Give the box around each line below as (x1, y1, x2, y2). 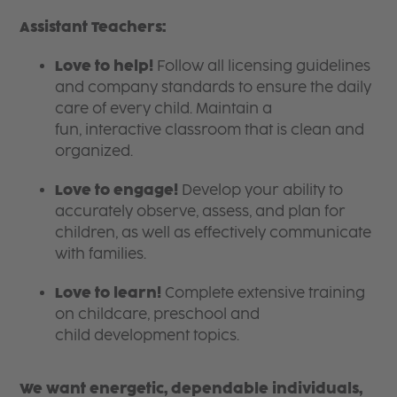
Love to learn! (55, 284, 162, 301)
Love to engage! (55, 181, 179, 198)
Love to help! (55, 57, 154, 74)
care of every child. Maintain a (55, 99, 273, 117)
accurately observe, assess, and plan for (55, 202, 346, 220)
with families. (55, 245, 151, 262)
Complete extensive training (161, 284, 366, 301)
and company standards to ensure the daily (55, 78, 372, 96)
